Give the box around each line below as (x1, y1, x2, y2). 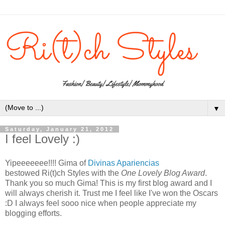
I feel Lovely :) (5, 132, 80, 146)
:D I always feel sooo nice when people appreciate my (5, 198, 196, 207)
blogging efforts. (5, 208, 62, 217)
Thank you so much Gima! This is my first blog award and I (5, 178, 212, 187)
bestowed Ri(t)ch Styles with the (5, 168, 121, 177)
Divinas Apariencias (88, 158, 159, 167)
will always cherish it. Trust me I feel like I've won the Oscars (5, 188, 218, 197)
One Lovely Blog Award (121, 168, 205, 177)
